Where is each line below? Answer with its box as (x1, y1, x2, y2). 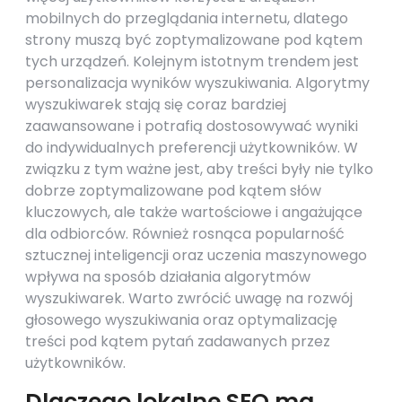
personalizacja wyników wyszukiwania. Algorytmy (25, 73, 370, 93)
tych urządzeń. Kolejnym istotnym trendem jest (25, 51, 359, 72)
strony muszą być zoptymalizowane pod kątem (25, 30, 363, 50)
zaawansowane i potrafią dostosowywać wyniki (25, 116, 358, 136)
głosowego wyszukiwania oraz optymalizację (25, 310, 337, 330)
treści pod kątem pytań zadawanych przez (25, 331, 330, 352)
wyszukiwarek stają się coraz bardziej (25, 94, 286, 115)
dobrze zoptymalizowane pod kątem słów (25, 180, 321, 201)
